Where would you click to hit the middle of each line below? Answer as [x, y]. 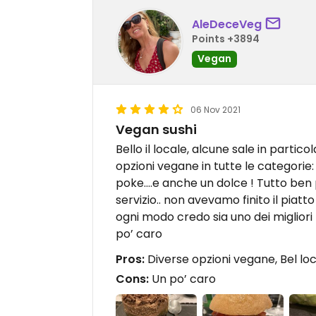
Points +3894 [226, 38]
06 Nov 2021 [215, 110]
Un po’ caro [182, 279]
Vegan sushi [156, 130]
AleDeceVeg [227, 24]
